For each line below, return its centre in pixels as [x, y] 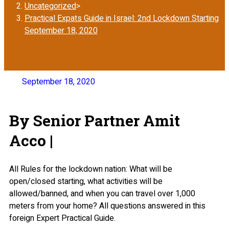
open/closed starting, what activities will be [86, 182]
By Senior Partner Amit [95, 121]
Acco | [31, 141]
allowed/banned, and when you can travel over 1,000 [102, 194]
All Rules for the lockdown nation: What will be [91, 169]
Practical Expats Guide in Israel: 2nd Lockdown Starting [122, 18]
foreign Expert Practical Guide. [62, 219]
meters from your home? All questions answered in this [107, 206]
